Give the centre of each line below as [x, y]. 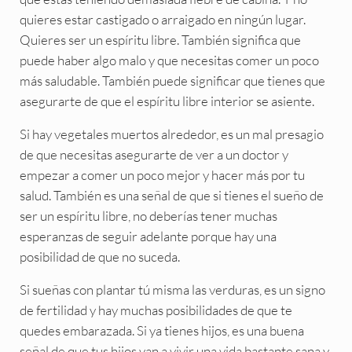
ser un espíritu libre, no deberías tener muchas [148, 215]
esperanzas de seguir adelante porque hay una [148, 236]
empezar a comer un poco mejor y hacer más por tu [162, 174]
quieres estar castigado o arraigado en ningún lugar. [162, 19]
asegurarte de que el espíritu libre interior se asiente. [167, 101]
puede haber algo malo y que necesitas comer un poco [169, 60]
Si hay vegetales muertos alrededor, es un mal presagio [171, 134]
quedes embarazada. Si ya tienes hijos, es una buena [161, 330]
